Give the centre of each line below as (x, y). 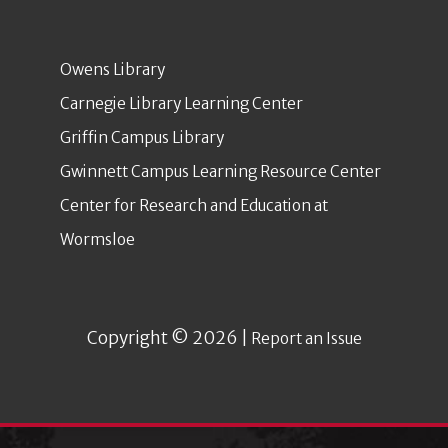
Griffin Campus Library (142, 138)
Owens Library (112, 70)
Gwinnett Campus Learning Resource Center (220, 172)
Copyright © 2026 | (168, 338)
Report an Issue (306, 339)
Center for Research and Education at (194, 206)
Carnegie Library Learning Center (181, 104)
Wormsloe (97, 240)
